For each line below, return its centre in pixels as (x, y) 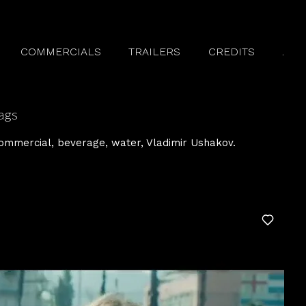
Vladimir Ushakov (190, 143)
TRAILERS (155, 52)
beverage (82, 143)
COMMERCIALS (61, 52)
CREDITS (231, 52)
